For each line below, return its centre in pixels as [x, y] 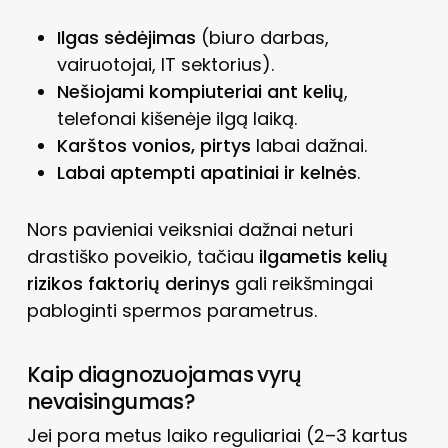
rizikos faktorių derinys [128, 283]
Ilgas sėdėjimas [126, 37]
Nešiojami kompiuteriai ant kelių [200, 91]
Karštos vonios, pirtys [153, 145]
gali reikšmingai [301, 283]
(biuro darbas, [262, 37]
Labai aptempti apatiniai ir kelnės [206, 172]
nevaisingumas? [111, 401]
